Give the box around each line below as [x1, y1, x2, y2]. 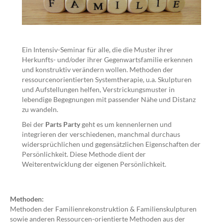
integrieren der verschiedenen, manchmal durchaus [22, 130, 180, 139]
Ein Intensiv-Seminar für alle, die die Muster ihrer [22, 45, 173, 54]
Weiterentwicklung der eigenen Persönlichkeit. [22, 160, 166, 169]
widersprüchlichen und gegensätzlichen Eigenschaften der [22, 140, 201, 149]
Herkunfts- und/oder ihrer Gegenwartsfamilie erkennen [22, 55, 193, 64]
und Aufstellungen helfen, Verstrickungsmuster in [22, 85, 175, 94]
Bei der [22, 120, 45, 129]
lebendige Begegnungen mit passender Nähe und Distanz [22, 95, 196, 104]
